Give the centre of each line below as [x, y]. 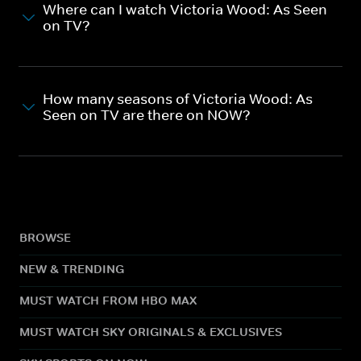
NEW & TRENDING [72, 268]
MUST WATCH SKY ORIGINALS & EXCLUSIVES [151, 331]
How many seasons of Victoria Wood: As [178, 99]
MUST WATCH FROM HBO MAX [108, 300]
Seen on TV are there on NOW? [147, 115]
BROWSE [45, 237]
